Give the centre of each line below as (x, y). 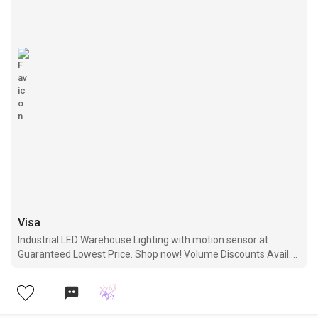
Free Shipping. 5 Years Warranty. (90, 269)
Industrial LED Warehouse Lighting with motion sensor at (143, 240)
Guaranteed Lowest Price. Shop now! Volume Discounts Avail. (154, 254)
